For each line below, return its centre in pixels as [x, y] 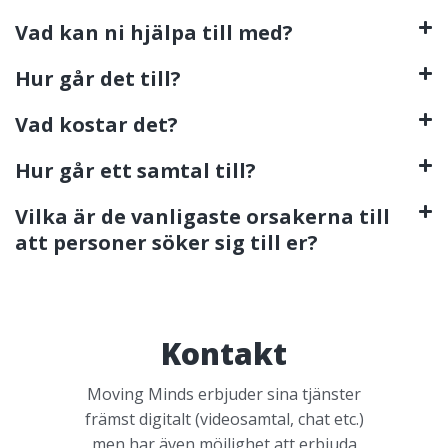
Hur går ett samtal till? [135, 170]
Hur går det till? [98, 78]
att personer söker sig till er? [166, 242]
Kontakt [224, 353]
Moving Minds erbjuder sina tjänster [224, 393]
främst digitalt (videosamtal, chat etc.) [224, 418]
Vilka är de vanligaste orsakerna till [202, 216]
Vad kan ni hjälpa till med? [154, 32]
